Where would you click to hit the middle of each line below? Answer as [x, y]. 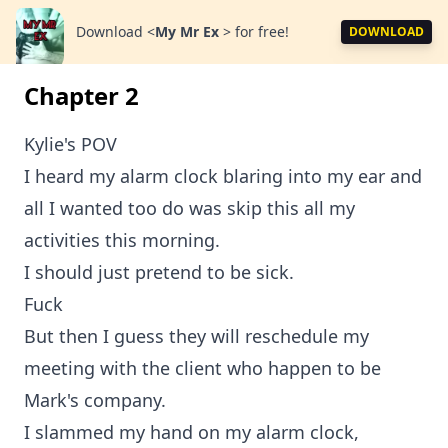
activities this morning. [122, 240]
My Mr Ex [189, 31]
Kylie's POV [70, 144]
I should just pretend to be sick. [159, 272]
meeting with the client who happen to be [202, 368]
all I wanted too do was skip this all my [189, 208]
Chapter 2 [81, 95]
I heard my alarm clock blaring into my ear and [223, 176]
